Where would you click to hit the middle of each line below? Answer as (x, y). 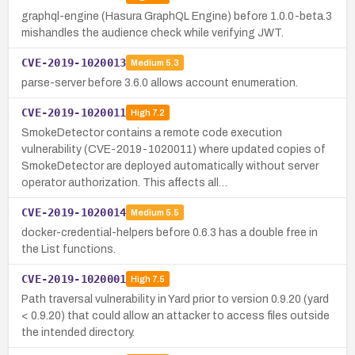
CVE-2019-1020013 (74, 62)
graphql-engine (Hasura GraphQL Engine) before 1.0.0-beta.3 (177, 16)
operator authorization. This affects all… (124, 182)
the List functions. (69, 249)
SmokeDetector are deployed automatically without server (170, 166)
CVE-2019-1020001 (74, 279)
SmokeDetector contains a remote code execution (152, 132)
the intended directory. (78, 332)
